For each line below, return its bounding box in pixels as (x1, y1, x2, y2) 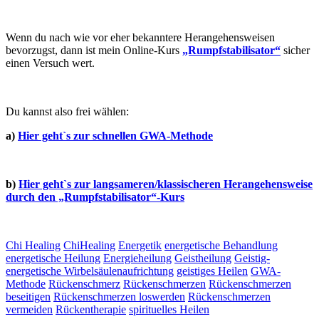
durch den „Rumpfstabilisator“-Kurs (6, 190, 184, 203)
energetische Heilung (6, 251, 100, 264)
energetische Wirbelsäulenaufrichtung (6, 264, 174, 277)
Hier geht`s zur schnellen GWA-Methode (18, 129, 213, 142)
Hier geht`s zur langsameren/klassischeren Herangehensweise (19, 177, 313, 190)
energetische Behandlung (164, 239, 278, 251)
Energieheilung (103, 251, 172, 264)
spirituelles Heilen (129, 303, 209, 315)
